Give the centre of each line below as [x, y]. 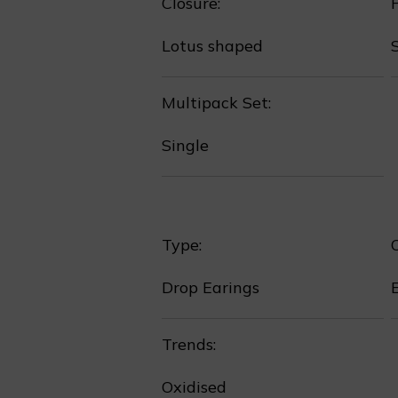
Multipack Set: [216, 103]
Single [185, 145]
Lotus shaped [212, 46]
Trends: [189, 344]
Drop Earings [211, 287]
